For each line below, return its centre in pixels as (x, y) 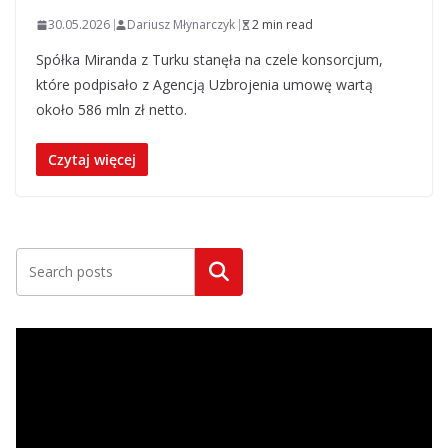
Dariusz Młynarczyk (181, 24)
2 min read (282, 24)
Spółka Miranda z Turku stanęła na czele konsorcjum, (209, 59)
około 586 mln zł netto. (111, 109)
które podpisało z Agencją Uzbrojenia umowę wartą (204, 84)
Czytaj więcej (92, 159)
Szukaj (219, 272)
